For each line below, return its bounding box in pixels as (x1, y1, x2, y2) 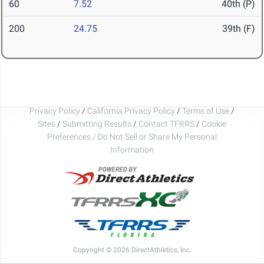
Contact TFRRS (138, 118, 196, 128)
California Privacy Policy (87, 105, 175, 115)
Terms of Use (182, 105, 229, 115)
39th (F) (222, 23, 255, 35)
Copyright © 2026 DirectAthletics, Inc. (72, 245, 192, 254)
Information (110, 144, 154, 154)
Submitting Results (62, 118, 131, 128)
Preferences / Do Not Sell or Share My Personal (47, 131, 217, 141)
